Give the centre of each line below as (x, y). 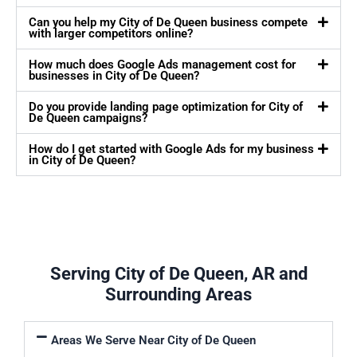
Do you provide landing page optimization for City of (166, 107)
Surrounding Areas (178, 295)
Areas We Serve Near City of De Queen (153, 341)
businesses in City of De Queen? (114, 76)
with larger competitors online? (111, 34)
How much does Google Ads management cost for (162, 65)
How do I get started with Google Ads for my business (171, 149)
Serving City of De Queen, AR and (178, 274)
